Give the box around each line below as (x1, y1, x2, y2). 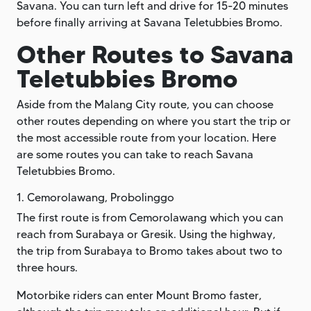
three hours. (17, 260, 78, 274)
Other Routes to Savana (17, 38, 294, 69)
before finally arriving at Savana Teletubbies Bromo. (17, 15, 285, 29)
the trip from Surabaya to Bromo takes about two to (17, 244, 283, 258)
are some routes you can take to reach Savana (17, 147, 253, 161)
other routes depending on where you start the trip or (17, 114, 291, 128)
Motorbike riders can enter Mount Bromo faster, (17, 288, 262, 302)
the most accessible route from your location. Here (17, 131, 276, 144)
